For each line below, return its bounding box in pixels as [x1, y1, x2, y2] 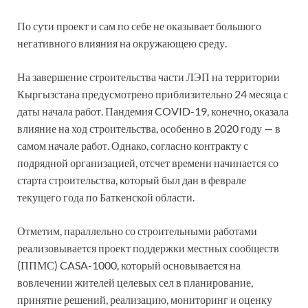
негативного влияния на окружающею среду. [17, 36, 227, 49]
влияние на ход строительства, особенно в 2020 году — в [17, 121, 280, 135]
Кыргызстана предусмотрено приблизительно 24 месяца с [17, 87, 288, 100]
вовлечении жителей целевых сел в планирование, [17, 275, 253, 289]
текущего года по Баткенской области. [17, 190, 195, 203]
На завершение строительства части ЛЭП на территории [17, 69, 280, 83]
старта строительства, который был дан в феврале [17, 173, 246, 186]
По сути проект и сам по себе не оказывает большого [17, 19, 261, 32]
